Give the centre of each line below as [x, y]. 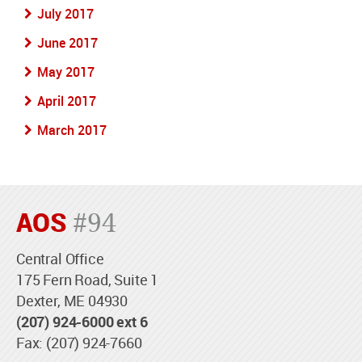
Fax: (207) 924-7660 [79, 343]
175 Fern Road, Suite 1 [88, 280]
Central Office [60, 259]
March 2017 [72, 130]
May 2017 [66, 72]
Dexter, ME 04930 [72, 301]
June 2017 [67, 43]
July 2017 [65, 14]
